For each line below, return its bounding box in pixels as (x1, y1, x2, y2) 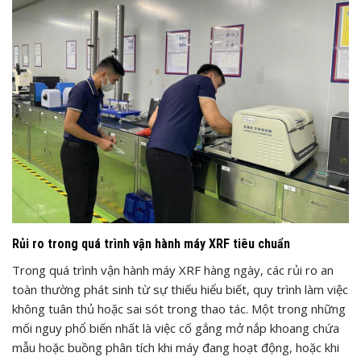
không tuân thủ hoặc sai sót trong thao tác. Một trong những (12, 301, 346, 317)
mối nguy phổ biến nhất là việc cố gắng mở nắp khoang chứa (12, 320, 339, 336)
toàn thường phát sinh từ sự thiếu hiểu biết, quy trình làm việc (12, 281, 348, 297)
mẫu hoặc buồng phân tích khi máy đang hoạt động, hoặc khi (12, 339, 339, 355)
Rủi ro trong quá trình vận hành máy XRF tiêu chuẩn (12, 236, 290, 251)
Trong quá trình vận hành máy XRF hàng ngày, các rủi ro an (12, 262, 334, 278)
